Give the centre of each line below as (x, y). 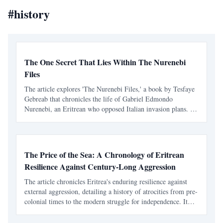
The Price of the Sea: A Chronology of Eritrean (104, 155)
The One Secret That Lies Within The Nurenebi (105, 62)
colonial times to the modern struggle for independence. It (106, 201)
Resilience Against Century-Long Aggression (100, 167)
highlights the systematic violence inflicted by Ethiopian (103, 211)
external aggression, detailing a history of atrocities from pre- (111, 191)
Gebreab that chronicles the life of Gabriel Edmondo (99, 99)
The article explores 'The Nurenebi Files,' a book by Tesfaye (110, 89)
